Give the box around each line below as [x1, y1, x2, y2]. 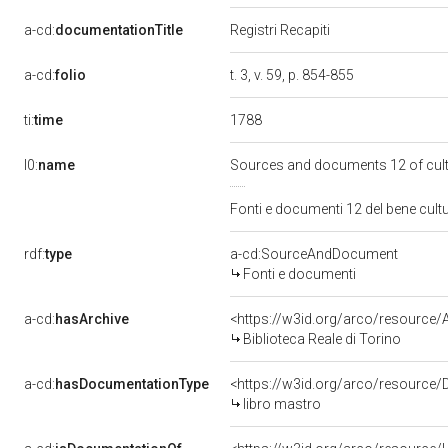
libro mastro [243, 396, 321, 412]
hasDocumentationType [55, 376, 209, 392]
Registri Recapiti [230, 22, 333, 38]
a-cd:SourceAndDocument [230, 246, 398, 262]
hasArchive [55, 311, 129, 327]
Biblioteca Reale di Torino [243, 331, 401, 347]
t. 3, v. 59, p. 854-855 [230, 67, 357, 83]
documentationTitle [55, 22, 183, 38]
